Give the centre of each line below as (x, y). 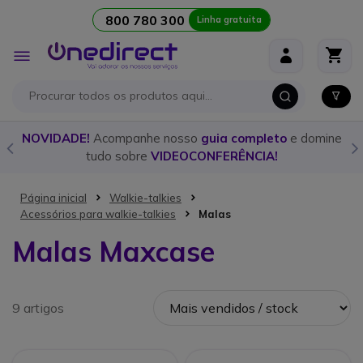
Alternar (52, 51)
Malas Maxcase (113, 252)
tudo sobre (118, 156)
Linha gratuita (229, 19)
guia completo (243, 138)
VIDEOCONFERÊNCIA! (214, 156)
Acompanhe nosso (147, 138)
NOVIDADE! (57, 138)
